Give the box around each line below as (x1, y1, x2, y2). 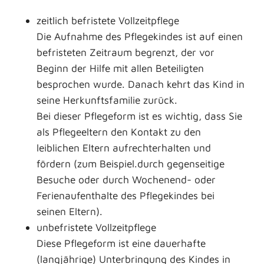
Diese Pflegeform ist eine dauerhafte (37, 236, 206, 249)
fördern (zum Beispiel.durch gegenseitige (37, 157, 225, 170)
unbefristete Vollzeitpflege (37, 220, 156, 233)
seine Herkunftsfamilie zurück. (37, 93, 177, 106)
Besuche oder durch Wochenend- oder (37, 173, 216, 186)
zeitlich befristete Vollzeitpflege (37, 14, 179, 27)
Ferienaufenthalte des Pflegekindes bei (37, 189, 214, 202)
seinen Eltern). (37, 204, 103, 217)
